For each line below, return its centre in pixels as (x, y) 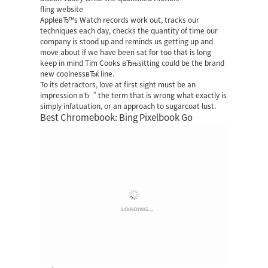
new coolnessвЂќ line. (77, 74)
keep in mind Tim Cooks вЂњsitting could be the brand (133, 63)
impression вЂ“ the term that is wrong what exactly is (134, 95)
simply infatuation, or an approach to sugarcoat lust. (128, 106)
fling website (62, 9)
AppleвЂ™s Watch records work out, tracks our (120, 20)
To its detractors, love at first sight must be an (118, 84)
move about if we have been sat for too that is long (126, 52)
